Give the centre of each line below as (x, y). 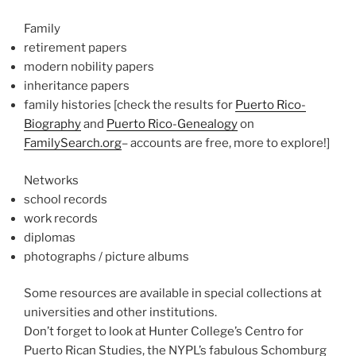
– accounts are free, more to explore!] (226, 143)
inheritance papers (77, 86)
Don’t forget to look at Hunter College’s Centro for (164, 332)
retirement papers (75, 48)
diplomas (50, 237)
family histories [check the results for (130, 105)
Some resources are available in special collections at (173, 294)
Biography (52, 124)
